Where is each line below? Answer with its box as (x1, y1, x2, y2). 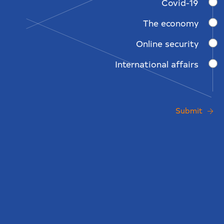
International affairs (114, 57, 198, 69)
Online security (135, 37, 198, 49)
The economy (142, 16, 198, 28)
